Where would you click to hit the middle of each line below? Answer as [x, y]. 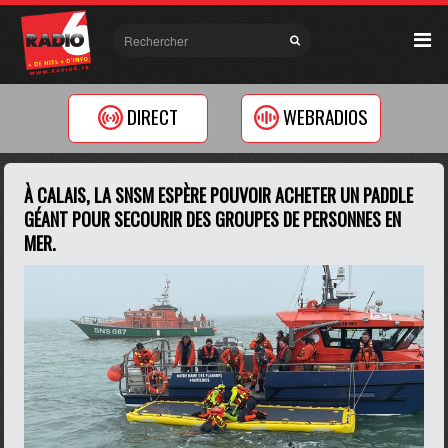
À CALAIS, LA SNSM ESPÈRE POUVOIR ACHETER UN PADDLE [219, 195]
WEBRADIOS [325, 117]
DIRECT [152, 117]
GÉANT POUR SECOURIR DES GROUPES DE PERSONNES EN [213, 219]
